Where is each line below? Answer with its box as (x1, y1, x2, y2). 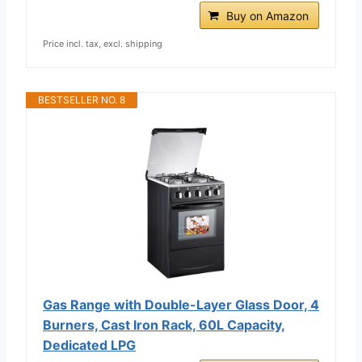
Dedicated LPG (43, 336, 136, 353)
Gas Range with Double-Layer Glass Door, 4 (43, 296, 319, 313)
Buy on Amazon (226, 8, 309, 23)
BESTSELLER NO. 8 (38, 93, 125, 106)
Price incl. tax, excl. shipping (43, 37, 162, 49)
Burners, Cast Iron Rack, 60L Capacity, (43, 316, 285, 333)
